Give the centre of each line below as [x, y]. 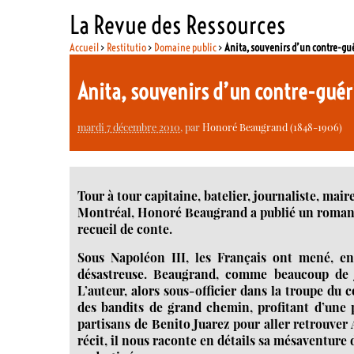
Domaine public [186, 47]
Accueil [85, 47]
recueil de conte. [125, 228]
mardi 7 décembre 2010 [129, 126]
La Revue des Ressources [178, 24]
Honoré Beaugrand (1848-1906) [273, 126]
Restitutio [127, 47]
